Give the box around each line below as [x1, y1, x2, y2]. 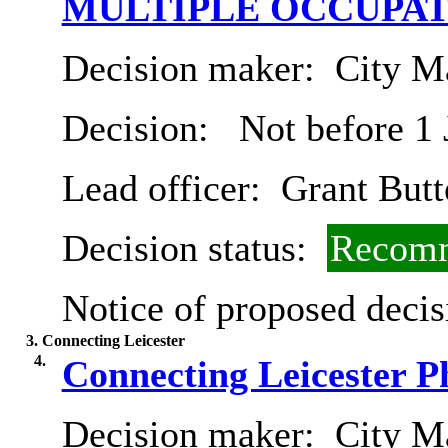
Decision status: [61, 227, 317, 270]
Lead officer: [61, 167, 271, 210]
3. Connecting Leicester [25, 332, 185, 350]
